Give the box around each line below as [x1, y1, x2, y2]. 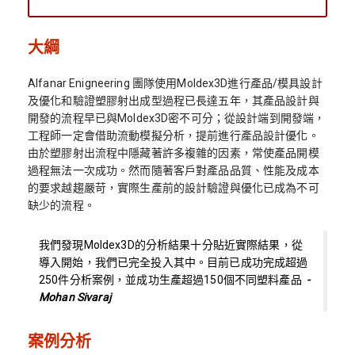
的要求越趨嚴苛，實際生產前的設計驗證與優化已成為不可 [28, 181, 319, 195]
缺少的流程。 [28, 199, 95, 212]
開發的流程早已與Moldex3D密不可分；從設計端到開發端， [28, 112, 326, 125]
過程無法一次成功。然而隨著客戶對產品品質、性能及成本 [28, 164, 319, 177]
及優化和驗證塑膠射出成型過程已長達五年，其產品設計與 [28, 94, 319, 108]
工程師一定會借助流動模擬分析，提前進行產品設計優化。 [28, 129, 319, 143]
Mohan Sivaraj [39, 291, 111, 304]
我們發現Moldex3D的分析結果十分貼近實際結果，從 [39, 239, 303, 252]
